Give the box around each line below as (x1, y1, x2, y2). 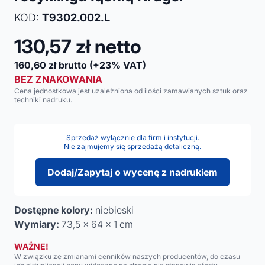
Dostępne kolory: (14, 204, 93, 216)
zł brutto (49, 59, 87, 71)
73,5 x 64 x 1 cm (59, 218, 133, 230)
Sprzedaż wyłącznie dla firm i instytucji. (66, 133, 199, 142)
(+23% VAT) (89, 59, 146, 71)
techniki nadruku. (14, 95, 72, 104)
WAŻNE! (14, 241, 49, 251)
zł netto (76, 35, 141, 58)
